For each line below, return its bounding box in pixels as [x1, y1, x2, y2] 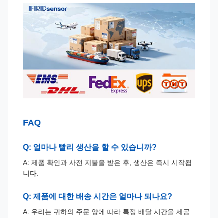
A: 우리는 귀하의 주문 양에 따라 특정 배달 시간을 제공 [23, 207, 190, 216]
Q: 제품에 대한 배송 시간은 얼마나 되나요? [23, 192, 172, 200]
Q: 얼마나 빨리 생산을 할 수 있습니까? [23, 143, 157, 151]
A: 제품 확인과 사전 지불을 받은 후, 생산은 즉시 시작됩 [23, 158, 192, 166]
